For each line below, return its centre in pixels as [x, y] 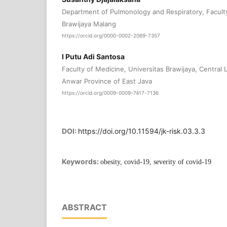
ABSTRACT [84, 207]
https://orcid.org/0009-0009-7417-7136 [110, 93]
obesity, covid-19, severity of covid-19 [156, 162]
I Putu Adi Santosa [93, 57]
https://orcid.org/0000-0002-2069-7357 [111, 36]
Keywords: [81, 161]
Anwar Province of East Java [107, 81]
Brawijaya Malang [89, 24]
